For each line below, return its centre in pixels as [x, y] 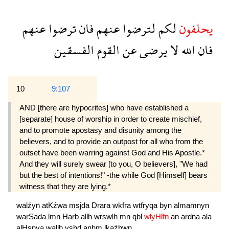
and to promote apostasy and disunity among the [100, 130]
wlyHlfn [157, 217]
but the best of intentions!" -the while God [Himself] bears [113, 175]
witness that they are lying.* [65, 187]
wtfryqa [146, 205]
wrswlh [107, 217]
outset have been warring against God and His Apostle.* [112, 153]
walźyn [29, 205]
